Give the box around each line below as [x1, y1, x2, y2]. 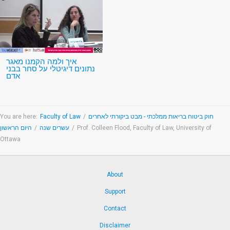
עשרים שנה [40, 124, 69, 132]
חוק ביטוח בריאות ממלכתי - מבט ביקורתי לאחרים [88, 113, 214, 121]
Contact [104, 205, 126, 213]
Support [104, 188, 126, 196]
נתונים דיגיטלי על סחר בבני [6, 64, 95, 74]
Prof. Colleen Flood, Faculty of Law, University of [77, 124, 212, 132]
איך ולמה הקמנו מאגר [6, 57, 76, 67]
